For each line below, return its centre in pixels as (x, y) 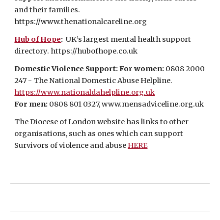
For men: (32, 104)
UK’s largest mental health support (127, 39)
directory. (33, 51)
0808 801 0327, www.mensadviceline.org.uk (127, 104)
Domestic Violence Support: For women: (90, 69)
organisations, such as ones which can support (99, 134)
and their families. (47, 10)
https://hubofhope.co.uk (94, 51)
